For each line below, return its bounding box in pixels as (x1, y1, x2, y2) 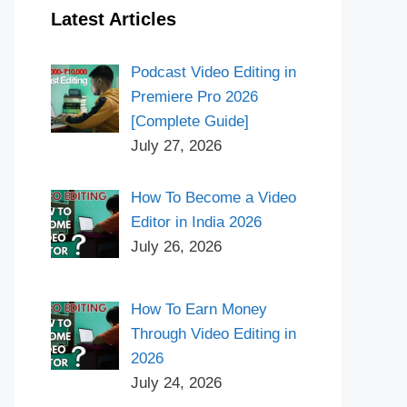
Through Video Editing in (130, 325, 296, 343)
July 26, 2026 (130, 238, 222, 255)
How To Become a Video (130, 189, 296, 206)
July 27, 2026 (130, 136, 222, 154)
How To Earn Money (130, 301, 267, 319)
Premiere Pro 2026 (130, 87, 258, 105)
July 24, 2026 (130, 374, 222, 392)
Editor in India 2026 (130, 213, 262, 231)
